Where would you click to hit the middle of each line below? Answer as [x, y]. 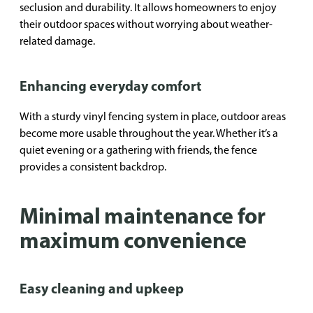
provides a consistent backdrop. [93, 167]
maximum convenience [133, 240]
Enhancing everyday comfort [110, 86]
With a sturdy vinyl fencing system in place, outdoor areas [153, 116]
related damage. [57, 41]
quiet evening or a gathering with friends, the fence [138, 150]
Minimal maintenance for [143, 215]
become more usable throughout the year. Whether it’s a [149, 133]
